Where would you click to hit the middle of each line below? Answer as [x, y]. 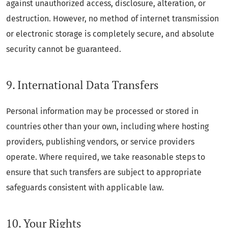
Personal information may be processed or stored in [102, 111]
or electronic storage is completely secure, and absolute [110, 34]
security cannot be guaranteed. [64, 49]
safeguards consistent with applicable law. [85, 187]
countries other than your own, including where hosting [107, 126]
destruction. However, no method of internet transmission [112, 18]
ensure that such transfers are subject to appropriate [104, 172]
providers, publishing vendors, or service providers [100, 141]
